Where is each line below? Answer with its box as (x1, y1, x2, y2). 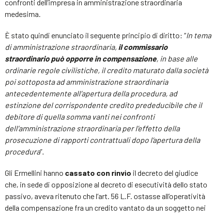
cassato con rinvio (65, 168, 131, 177)
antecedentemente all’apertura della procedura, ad (5, 88, 177, 98)
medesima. (5, 9, 41, 18)
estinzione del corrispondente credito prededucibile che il (5, 100, 202, 109)
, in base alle (156, 53, 198, 63)
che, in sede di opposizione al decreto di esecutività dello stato (5, 179, 207, 189)
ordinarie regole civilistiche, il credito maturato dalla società (5, 65, 208, 75)
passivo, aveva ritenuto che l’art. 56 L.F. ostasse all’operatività (5, 191, 205, 201)
